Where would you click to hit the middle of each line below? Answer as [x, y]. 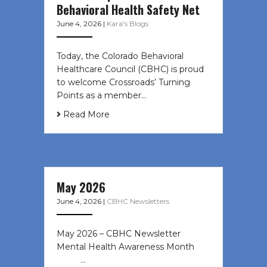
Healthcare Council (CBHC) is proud [130, 69]
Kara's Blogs [128, 24]
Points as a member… [102, 96]
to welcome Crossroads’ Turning [123, 83]
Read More [85, 115]
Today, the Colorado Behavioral [120, 56]
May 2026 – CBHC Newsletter [119, 234]
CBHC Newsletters [138, 201]
